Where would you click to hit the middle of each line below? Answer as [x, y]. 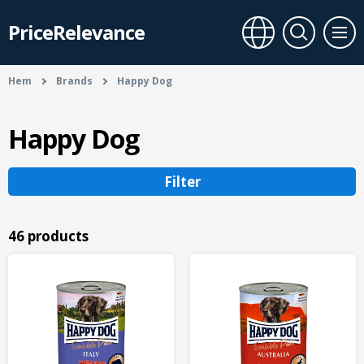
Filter [182, 182]
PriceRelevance [76, 32]
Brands [74, 81]
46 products [48, 236]
